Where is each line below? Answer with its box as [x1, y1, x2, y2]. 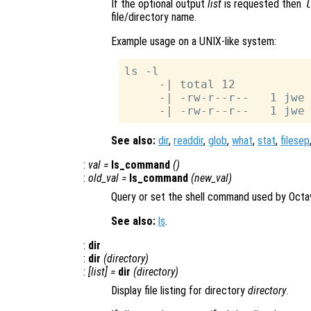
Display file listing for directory [111, 284, 248, 298]
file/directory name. [111, 10, 196, 24]
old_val [88, 171, 119, 185]
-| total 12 [124, 78, 236, 92]
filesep [280, 134, 310, 148]
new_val [194, 171, 228, 185]
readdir [174, 134, 203, 148]
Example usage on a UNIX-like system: [111, 35, 276, 49]
